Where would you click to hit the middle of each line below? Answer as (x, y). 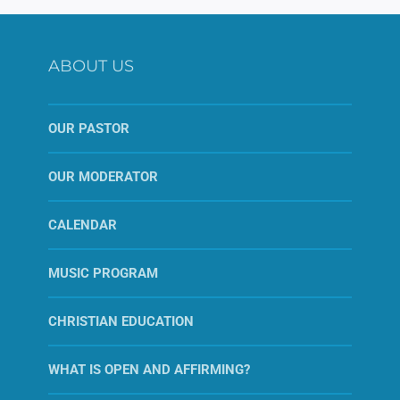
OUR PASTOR (89, 129)
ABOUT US (91, 67)
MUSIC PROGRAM (103, 274)
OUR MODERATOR (103, 177)
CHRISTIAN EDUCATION (121, 322)
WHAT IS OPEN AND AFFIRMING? (149, 370)
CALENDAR (83, 225)
